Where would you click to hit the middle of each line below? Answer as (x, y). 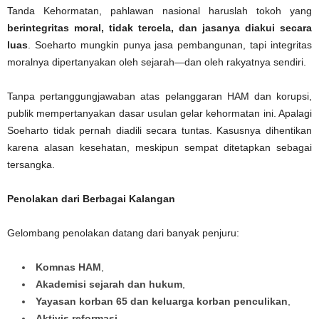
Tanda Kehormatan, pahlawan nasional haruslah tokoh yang (159, 11)
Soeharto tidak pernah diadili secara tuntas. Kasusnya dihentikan (159, 131)
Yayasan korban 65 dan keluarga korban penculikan (162, 302)
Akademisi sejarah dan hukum (109, 284)
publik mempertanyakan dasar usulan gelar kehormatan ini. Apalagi (159, 114)
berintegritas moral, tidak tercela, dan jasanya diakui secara (159, 28)
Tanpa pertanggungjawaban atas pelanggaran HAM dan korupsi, (159, 96)
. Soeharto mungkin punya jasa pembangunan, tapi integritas (170, 45)
